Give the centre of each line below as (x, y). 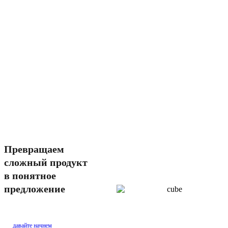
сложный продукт (46, 162)
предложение (35, 189)
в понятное (30, 176)
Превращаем (34, 149)
